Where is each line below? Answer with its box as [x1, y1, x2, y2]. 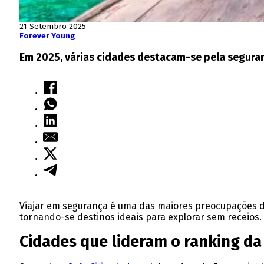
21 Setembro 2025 [19, 21, 86, 31]
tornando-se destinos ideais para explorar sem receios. [19, 211, 262, 223]
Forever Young [19, 31, 75, 41]
